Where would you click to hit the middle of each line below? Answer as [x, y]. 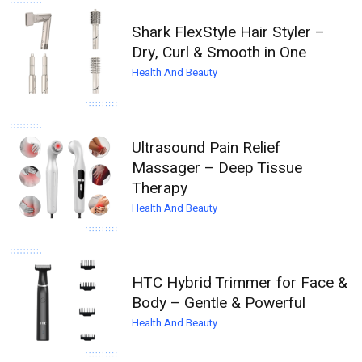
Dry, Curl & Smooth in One [219, 53]
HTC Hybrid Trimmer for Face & [240, 283]
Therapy [160, 188]
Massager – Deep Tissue [217, 168]
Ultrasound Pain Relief [206, 147]
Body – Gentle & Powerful [219, 303]
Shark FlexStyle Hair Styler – [229, 33]
